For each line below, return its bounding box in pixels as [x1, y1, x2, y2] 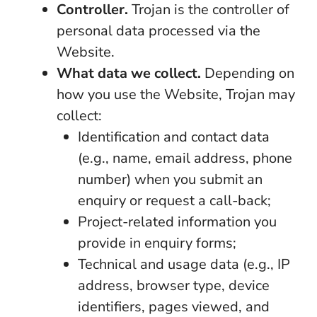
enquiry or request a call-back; [78, 191, 271, 210]
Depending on [201, 64, 294, 83]
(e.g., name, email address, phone [78, 149, 292, 168]
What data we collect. [57, 64, 201, 83]
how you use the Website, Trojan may [57, 85, 295, 104]
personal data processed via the [57, 21, 260, 40]
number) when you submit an [78, 170, 263, 189]
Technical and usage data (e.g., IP [78, 255, 290, 274]
